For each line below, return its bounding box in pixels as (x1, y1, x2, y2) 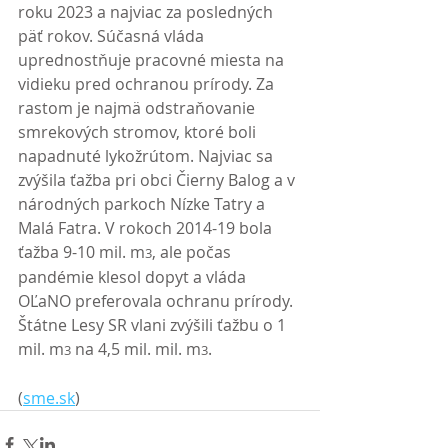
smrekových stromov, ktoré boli (18, 121, 260, 143)
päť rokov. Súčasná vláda (18, 25, 208, 47)
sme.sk (23, 387, 75, 409)
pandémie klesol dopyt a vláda (18, 266, 250, 288)
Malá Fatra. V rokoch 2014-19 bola (18, 217, 276, 239)
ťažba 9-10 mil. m (18, 241, 145, 263)
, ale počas (152, 241, 235, 263)
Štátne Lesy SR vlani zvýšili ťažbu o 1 (18, 314, 290, 336)
